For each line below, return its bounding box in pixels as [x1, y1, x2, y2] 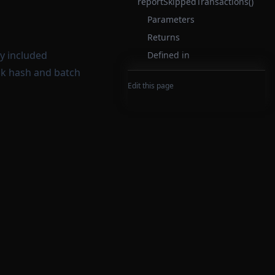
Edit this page [128, 80, 174, 91]
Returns [147, 31, 180, 43]
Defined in [147, 49, 190, 61]
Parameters [147, 14, 195, 25]
